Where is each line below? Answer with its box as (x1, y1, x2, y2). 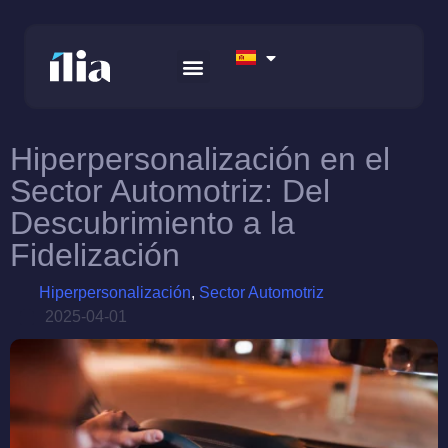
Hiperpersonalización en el (10, 141, 390, 177)
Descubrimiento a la (10, 205, 295, 241)
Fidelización (10, 237, 180, 273)
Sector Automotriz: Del (10, 173, 330, 209)
